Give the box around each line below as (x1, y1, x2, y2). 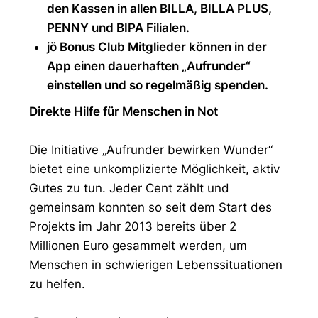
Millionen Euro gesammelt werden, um (29, 238, 247, 253)
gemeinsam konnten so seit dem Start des (29, 200, 272, 214)
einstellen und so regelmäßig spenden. (47, 78, 268, 92)
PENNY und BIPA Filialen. (47, 21, 190, 35)
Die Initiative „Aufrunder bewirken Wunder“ (29, 143, 273, 157)
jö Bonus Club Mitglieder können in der (47, 40, 267, 54)
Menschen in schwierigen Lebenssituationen (29, 258, 283, 272)
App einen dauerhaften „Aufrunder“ (47, 59, 251, 73)
